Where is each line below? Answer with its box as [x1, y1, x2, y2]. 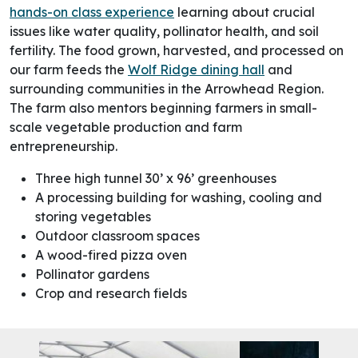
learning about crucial [174, 4, 315, 21]
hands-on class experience [10, 4, 174, 21]
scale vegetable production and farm [10, 119, 242, 136]
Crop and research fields [35, 285, 187, 302]
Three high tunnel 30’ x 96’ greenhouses [35, 170, 276, 187]
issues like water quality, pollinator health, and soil [10, 23, 319, 40]
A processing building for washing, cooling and [35, 189, 322, 206]
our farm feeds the [10, 62, 128, 78]
